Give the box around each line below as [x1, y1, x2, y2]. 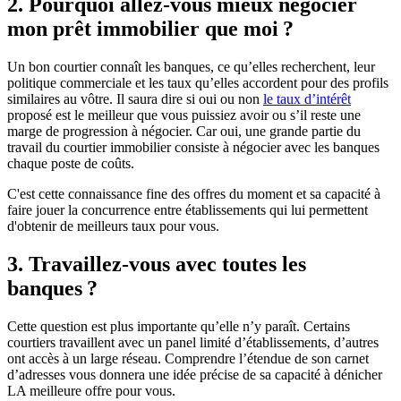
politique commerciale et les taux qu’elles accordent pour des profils [7, 75, 388, 90]
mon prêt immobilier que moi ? [7, 17, 294, 41]
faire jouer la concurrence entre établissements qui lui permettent [7, 202, 368, 218]
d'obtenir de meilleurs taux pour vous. [7, 218, 219, 234]
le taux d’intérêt [263, 91, 351, 107]
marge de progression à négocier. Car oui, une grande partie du [7, 124, 361, 139]
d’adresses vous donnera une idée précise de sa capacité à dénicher [7, 366, 382, 382]
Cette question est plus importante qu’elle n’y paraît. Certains [7, 318, 350, 334]
